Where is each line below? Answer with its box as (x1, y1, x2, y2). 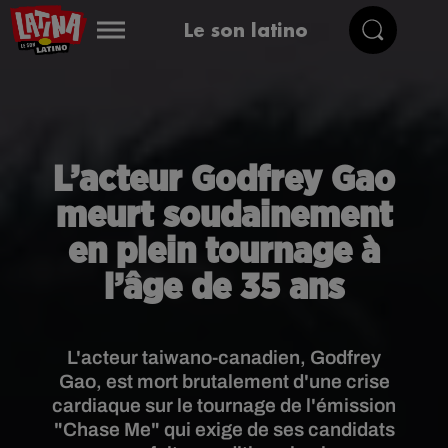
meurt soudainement (55, 198, 393, 234)
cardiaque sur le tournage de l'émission (52, 395, 396, 416)
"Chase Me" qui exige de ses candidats (53, 419, 395, 440)
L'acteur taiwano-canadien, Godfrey (67, 347, 381, 368)
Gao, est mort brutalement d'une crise (58, 371, 390, 392)
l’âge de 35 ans (104, 270, 344, 306)
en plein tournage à (68, 234, 380, 270)
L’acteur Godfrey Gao (53, 162, 395, 198)
